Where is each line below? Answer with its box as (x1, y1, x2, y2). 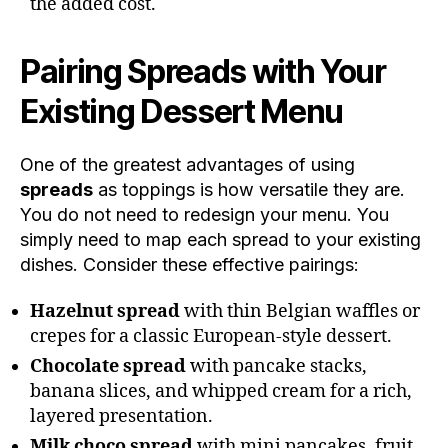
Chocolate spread (30, 355, 186, 379)
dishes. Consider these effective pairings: (20, 253, 359, 275)
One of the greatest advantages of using (20, 153, 355, 175)
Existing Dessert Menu (20, 91, 344, 131)
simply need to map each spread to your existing (20, 228, 421, 250)
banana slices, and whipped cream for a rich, (30, 380, 412, 404)
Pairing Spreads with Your (20, 51, 386, 91)
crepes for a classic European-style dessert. (30, 325, 392, 349)
